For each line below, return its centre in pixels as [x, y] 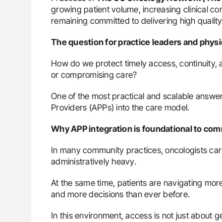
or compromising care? [94, 75]
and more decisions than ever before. [120, 194]
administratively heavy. [94, 161]
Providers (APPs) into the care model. [120, 107]
